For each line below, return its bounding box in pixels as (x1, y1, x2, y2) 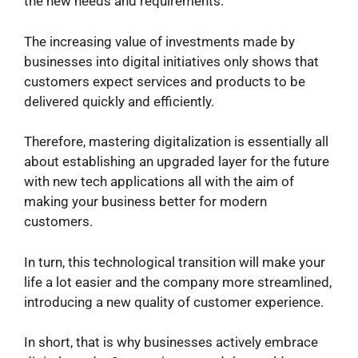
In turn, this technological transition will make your (24, 253, 325, 270)
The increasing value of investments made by (24, 33, 295, 50)
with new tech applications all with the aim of (24, 173, 294, 190)
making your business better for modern (24, 193, 267, 210)
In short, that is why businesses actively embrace (24, 334, 318, 351)
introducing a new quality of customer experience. (24, 293, 324, 310)
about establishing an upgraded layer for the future (24, 153, 329, 170)
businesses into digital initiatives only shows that (24, 53, 319, 70)
